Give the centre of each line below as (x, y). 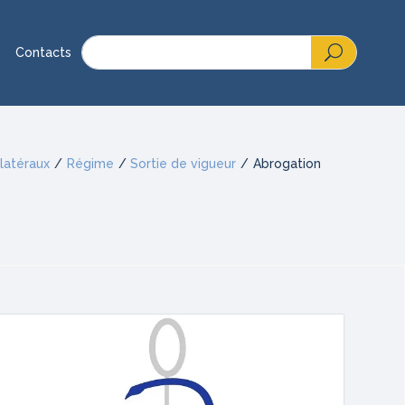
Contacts (44, 53)
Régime (90, 164)
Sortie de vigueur (184, 164)
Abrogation (287, 164)
